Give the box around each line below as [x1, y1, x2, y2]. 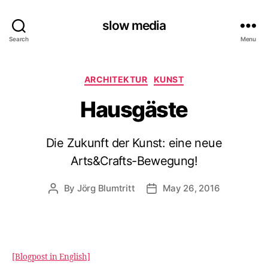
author [52, 196, 81, 208]
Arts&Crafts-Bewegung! [71, 153, 197, 168]
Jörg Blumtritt [77, 182, 135, 194]
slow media [102, 17, 166, 33]
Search [9, 35, 29, 42]
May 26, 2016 [163, 182, 220, 194]
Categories [133, 71, 187, 83]
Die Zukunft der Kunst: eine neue [46, 135, 222, 150]
